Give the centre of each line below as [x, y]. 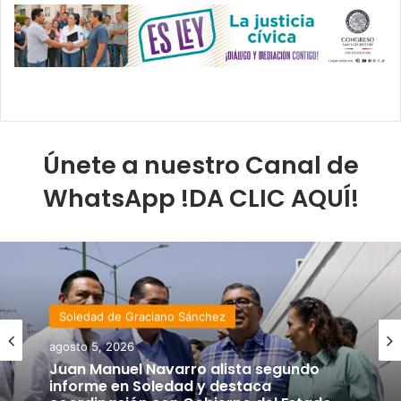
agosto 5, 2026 [92, 346]
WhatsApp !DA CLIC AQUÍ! [200, 198]
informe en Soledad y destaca [160, 386]
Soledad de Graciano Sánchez [142, 316]
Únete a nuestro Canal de [200, 165]
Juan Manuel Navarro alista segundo [184, 369]
